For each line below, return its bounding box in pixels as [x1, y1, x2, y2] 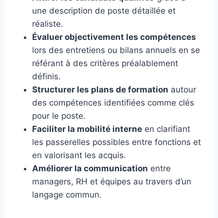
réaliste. [32, 19, 63, 29]
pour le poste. [32, 111, 86, 121]
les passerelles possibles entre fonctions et [32, 137, 201, 147]
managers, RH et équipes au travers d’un [32, 177, 191, 187]
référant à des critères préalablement [32, 58, 178, 69]
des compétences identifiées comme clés [32, 98, 194, 108]
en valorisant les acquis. [32, 150, 126, 161]
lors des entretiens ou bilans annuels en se [32, 45, 200, 55]
